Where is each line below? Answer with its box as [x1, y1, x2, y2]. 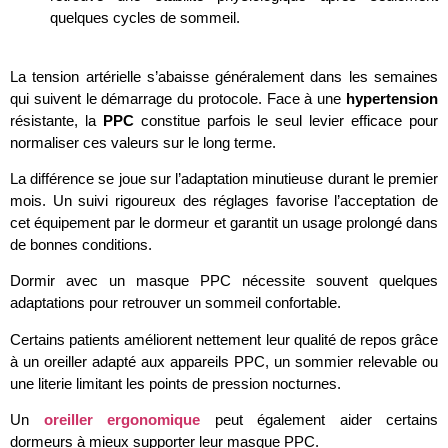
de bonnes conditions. [10, 235, 152, 253]
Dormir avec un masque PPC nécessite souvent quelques [10, 272, 438, 290]
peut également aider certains [200, 411, 438, 429]
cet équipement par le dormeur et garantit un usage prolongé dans [10, 213, 438, 231]
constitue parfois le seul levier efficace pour [133, 111, 439, 129]
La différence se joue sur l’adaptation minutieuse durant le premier [10, 169, 438, 187]
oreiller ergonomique [43, 411, 200, 429]
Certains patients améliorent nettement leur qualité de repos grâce [10, 330, 438, 348]
